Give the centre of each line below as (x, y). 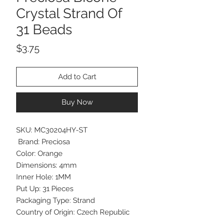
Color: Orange (39, 153)
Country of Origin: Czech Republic (73, 212)
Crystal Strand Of (69, 13)
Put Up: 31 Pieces (45, 188)
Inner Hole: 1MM (44, 177)
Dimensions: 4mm (46, 165)
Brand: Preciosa (43, 142)
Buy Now (77, 102)
